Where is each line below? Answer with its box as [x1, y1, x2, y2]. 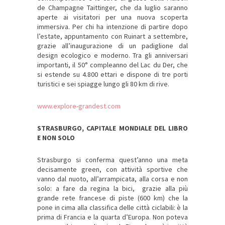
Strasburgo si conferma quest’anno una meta [37, 155, 188, 165]
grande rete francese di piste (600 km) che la [37, 193, 188, 203]
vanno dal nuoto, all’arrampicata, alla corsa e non [37, 174, 188, 184]
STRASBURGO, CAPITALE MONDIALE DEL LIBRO [37, 124, 188, 133]
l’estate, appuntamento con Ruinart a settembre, [37, 32, 188, 41]
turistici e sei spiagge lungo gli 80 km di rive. [37, 79, 169, 89]
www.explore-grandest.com [37, 101, 121, 111]
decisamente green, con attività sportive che [37, 165, 188, 174]
